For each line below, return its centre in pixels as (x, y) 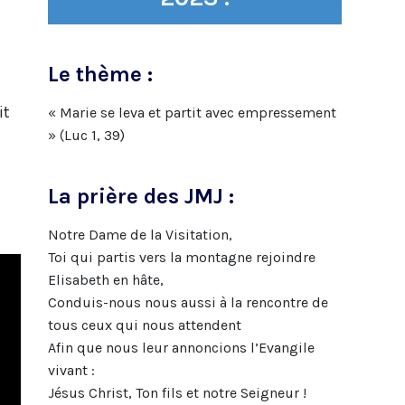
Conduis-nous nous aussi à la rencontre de (188, 302)
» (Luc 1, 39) (86, 135)
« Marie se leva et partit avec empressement (192, 112)
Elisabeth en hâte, (105, 279)
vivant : (71, 370)
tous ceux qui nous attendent (144, 325)
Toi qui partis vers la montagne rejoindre (181, 257)
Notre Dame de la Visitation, (140, 234)
